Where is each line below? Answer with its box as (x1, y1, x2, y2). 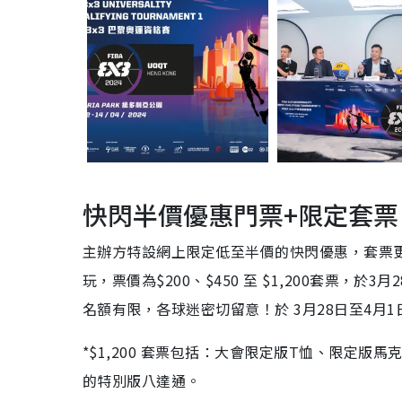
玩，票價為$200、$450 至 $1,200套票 (83, 269, 339, 292)
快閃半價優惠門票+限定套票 (83, 197, 398, 233)
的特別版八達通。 (83, 370, 201, 392)
